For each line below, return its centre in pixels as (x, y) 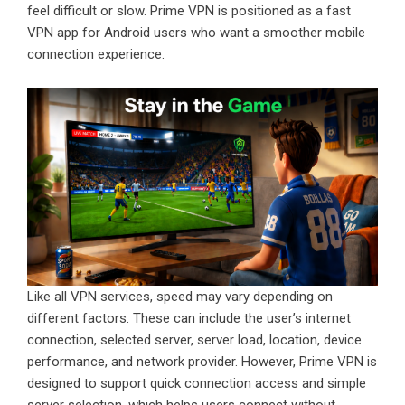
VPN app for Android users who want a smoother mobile (196, 33)
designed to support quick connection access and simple (197, 383)
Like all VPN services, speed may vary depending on (180, 296)
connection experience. (96, 55)
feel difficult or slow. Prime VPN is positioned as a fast (189, 11)
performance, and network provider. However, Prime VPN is (202, 361)
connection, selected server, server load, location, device (194, 339)
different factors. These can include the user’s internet (189, 318)
